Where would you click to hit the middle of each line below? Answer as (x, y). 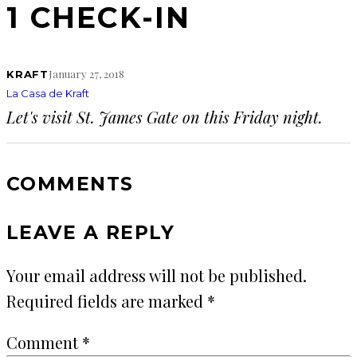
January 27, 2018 (87, 74)
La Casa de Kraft (48, 94)
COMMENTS (70, 184)
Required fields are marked (107, 300)
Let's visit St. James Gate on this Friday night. (165, 117)
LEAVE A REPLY (91, 232)
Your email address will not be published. (157, 275)
